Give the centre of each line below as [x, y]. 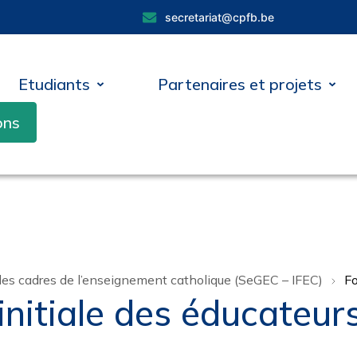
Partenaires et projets [240, 84]
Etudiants [55, 84]
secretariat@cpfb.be [219, 17]
